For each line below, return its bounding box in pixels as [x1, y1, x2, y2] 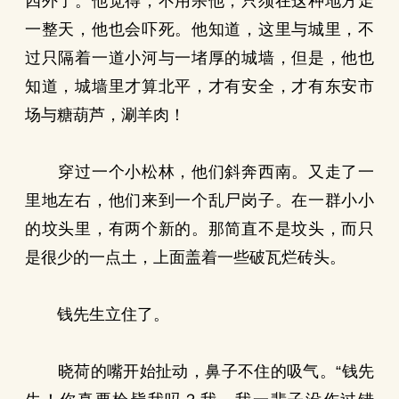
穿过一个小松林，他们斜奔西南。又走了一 [25, 163, 374, 181]
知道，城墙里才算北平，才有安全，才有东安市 [25, 77, 374, 95]
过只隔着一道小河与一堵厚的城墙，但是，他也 [25, 49, 374, 67]
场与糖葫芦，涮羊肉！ [25, 106, 185, 124]
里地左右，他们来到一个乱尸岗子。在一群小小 [25, 191, 374, 209]
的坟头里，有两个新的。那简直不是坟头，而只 [25, 220, 374, 238]
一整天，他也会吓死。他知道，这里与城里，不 [25, 20, 374, 38]
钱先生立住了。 [25, 305, 169, 323]
